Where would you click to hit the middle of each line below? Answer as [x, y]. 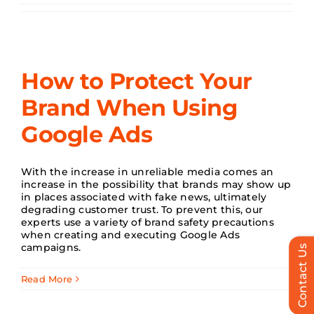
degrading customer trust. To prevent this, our [142, 210]
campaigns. [51, 247]
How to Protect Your [137, 81]
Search [37, 32]
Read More [47, 279]
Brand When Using [129, 108]
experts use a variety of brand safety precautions [148, 222]
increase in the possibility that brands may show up [156, 184]
